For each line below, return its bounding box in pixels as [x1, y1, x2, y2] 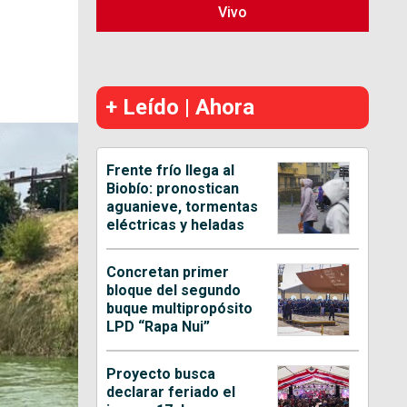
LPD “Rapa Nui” [106, 317, 211, 335]
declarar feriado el [106, 382, 236, 401]
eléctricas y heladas [106, 215, 245, 233]
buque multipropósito [106, 299, 253, 317]
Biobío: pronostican [106, 179, 240, 197]
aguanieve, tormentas [106, 197, 259, 215]
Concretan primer [106, 263, 230, 281]
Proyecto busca [106, 364, 216, 382]
